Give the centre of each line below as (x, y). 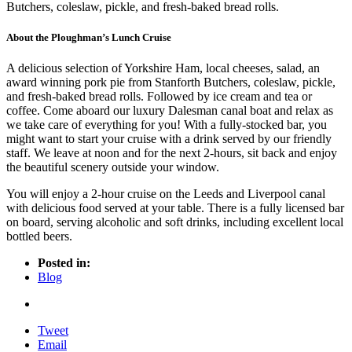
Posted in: (64, 263)
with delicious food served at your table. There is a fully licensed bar (175, 208)
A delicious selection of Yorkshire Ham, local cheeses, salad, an (163, 68)
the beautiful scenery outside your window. (113, 167)
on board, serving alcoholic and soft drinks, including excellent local (175, 222)
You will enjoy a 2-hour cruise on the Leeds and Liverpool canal (166, 194)
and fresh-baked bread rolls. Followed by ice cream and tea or (159, 97)
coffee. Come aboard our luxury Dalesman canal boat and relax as (170, 111)
